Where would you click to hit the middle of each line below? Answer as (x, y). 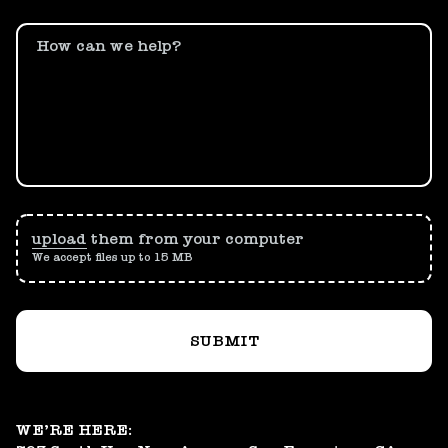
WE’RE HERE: (74, 429)
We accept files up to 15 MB (112, 256)
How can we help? (108, 45)
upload (59, 238)
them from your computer (197, 238)
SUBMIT (224, 340)
